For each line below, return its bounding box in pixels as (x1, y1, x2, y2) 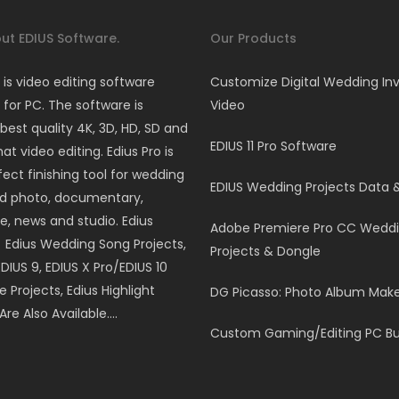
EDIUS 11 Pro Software (209, 137, 337, 155)
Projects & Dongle (209, 242, 321, 260)
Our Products (209, 29, 297, 47)
